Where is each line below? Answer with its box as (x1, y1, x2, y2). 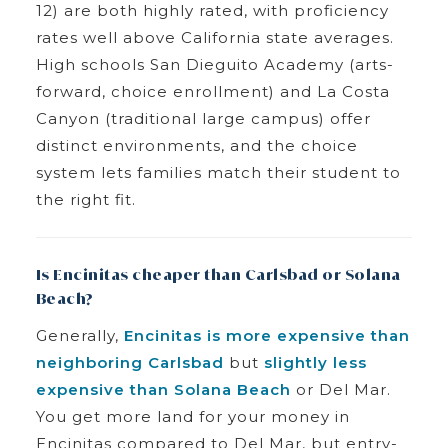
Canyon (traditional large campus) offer (35, 108, 371, 128)
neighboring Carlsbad (35, 352, 224, 372)
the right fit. (35, 189, 136, 209)
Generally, (35, 325, 124, 345)
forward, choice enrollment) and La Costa (35, 81, 390, 101)
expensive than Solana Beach (35, 379, 291, 399)
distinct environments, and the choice (35, 135, 358, 155)
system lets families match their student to (35, 162, 401, 182)
